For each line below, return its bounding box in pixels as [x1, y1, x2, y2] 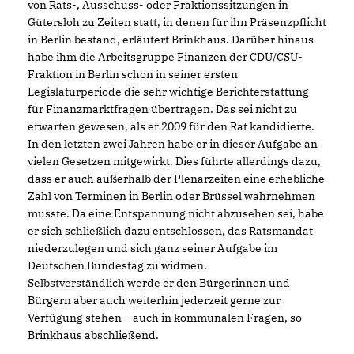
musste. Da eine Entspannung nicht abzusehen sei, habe [28, 206, 324, 220]
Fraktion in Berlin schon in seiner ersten [28, 67, 238, 81]
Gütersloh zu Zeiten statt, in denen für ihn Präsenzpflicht [28, 15, 326, 29]
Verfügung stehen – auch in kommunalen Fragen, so [28, 311, 302, 325]
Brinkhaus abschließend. [28, 328, 159, 342]
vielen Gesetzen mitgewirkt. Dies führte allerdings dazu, [28, 154, 321, 168]
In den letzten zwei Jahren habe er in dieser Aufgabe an [28, 137, 318, 151]
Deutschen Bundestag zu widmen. [28, 258, 207, 273]
